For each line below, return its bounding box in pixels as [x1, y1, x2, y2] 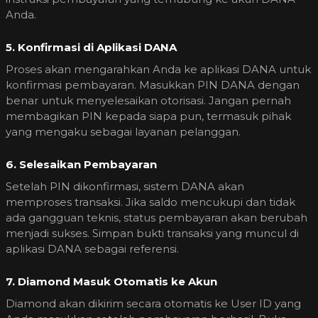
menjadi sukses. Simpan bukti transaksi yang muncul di [6, 226, 299, 240]
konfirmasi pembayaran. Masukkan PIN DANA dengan [6, 77, 300, 92]
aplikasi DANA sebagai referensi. [6, 241, 179, 256]
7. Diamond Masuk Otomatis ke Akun [6, 274, 217, 288]
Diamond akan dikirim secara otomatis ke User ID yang [6, 296, 301, 310]
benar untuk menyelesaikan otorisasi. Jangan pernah [6, 93, 291, 107]
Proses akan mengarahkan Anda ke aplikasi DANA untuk [6, 62, 311, 76]
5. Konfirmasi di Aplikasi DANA [6, 40, 177, 54]
